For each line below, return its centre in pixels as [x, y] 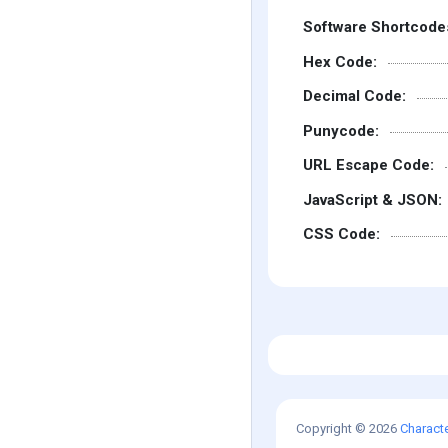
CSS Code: [341, 234]
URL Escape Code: [368, 165]
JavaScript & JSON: [372, 199]
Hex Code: [340, 61]
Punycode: [341, 130]
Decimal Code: [354, 96]
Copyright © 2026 [348, 429]
